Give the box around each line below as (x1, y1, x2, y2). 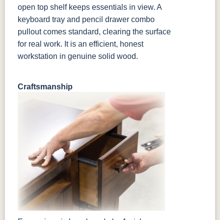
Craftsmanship (18, 82, 73, 91)
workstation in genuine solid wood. (18, 52, 138, 61)
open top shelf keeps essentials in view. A (18, 3, 162, 12)
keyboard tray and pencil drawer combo (18, 15, 155, 24)
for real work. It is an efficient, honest (18, 40, 143, 49)
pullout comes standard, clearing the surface (18, 27, 171, 36)
